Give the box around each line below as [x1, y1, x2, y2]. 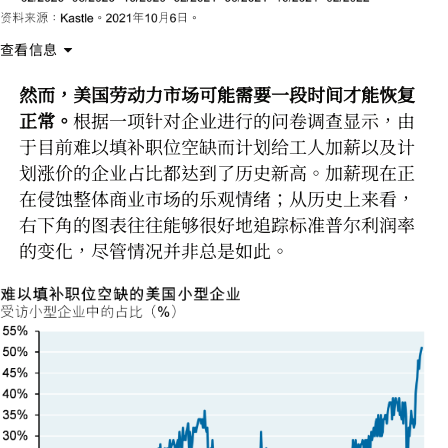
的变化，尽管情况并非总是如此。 [19, 240, 289, 262]
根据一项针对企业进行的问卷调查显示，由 [73, 110, 415, 132]
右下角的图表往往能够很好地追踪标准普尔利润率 [19, 214, 415, 236]
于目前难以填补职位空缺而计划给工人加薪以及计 [19, 136, 415, 158]
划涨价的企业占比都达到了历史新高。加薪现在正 [19, 162, 415, 184]
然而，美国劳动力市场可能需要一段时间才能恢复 [19, 84, 415, 106]
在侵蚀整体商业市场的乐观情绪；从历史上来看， [19, 188, 415, 210]
